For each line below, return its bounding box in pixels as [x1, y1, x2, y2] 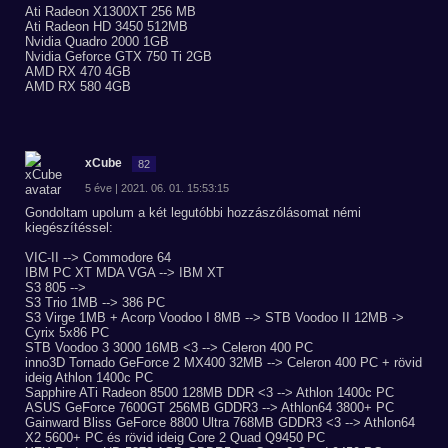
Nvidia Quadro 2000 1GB [25, 34, 169, 49]
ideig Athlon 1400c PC [25, 370, 153, 385]
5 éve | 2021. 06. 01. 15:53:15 [85, 182, 229, 194]
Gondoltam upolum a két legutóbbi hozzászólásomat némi [25, 205, 361, 220]
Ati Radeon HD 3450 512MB [25, 19, 188, 34]
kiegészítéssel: [25, 220, 113, 235]
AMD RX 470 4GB [25, 64, 131, 79]
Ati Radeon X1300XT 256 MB [25, 4, 196, 19]
